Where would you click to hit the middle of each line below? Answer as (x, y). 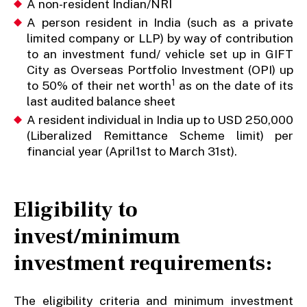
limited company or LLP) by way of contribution (160, 38)
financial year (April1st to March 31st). (132, 151)
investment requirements (139, 263)
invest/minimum (97, 236)
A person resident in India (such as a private (160, 23)
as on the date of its (235, 86)
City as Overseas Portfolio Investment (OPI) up (160, 70)
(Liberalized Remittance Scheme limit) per (160, 136)
